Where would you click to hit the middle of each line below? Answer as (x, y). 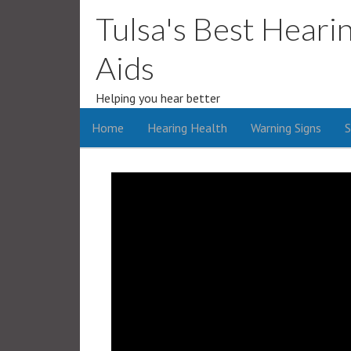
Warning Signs (286, 128)
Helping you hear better (158, 98)
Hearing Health (187, 128)
